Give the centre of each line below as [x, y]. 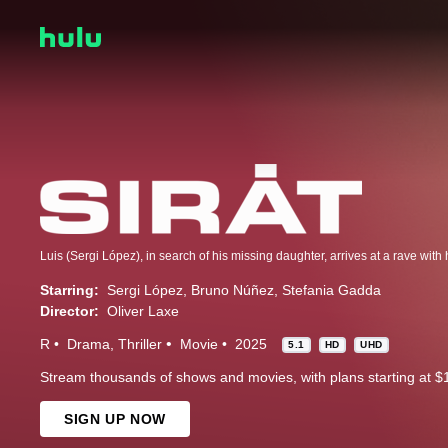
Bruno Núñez [232, 290]
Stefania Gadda [331, 290]
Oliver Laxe [143, 311]
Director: [69, 311]
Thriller [140, 344]
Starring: [69, 290]
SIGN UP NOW [115, 419]
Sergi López [145, 290]
